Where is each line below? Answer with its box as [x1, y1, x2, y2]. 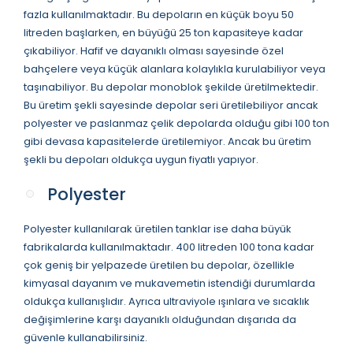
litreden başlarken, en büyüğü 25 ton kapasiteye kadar [24, 24, 303, 40]
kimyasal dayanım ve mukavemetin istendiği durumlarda [24, 275, 315, 291]
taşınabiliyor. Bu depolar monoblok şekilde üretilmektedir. [24, 79, 318, 95]
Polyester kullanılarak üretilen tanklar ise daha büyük [24, 221, 292, 236]
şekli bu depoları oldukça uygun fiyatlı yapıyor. [24, 151, 258, 167]
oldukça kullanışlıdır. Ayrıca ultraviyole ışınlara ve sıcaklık [24, 293, 310, 309]
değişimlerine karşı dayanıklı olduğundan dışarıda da [24, 311, 296, 327]
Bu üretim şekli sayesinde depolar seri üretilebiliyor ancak [24, 97, 318, 113]
